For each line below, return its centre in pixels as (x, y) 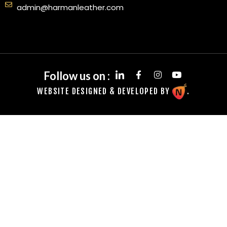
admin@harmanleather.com (70, 8)
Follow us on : (77, 75)
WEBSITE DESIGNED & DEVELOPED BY (105, 91)
